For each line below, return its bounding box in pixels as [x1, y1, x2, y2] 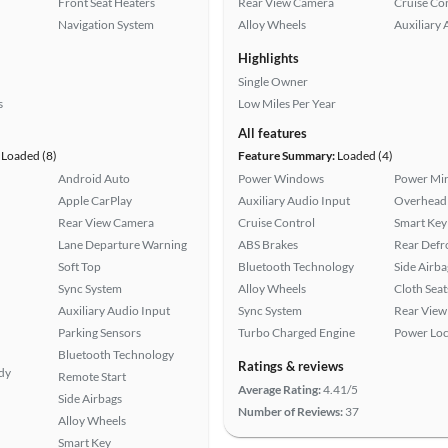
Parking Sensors [58, 325, 141, 340]
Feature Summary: [238, 148, 335, 163]
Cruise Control [238, 215, 315, 230]
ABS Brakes [238, 237, 298, 252]
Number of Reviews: [238, 404, 343, 419]
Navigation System [58, 17, 154, 32]
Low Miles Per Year [238, 96, 336, 111]
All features [238, 125, 307, 141]
